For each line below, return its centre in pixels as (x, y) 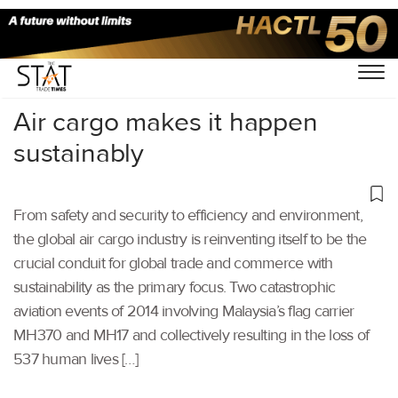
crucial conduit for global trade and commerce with (173, 263)
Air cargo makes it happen (166, 122)
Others (87, 60)
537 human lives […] (76, 359)
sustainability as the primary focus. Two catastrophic (175, 287)
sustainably (79, 153)
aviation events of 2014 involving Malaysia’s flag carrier (184, 311)
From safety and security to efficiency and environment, (188, 215)
